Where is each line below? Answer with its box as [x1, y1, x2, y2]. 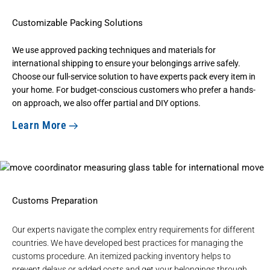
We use [12, 45, 40, 55]
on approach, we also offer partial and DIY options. [12, 98, 201, 108]
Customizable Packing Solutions [12, 17, 143, 28]
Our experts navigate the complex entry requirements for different [12, 225, 255, 235]
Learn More [12, 118, 67, 131]
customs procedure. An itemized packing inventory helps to [12, 251, 231, 262]
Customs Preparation [12, 195, 98, 206]
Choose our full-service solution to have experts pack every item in [12, 71, 256, 81]
